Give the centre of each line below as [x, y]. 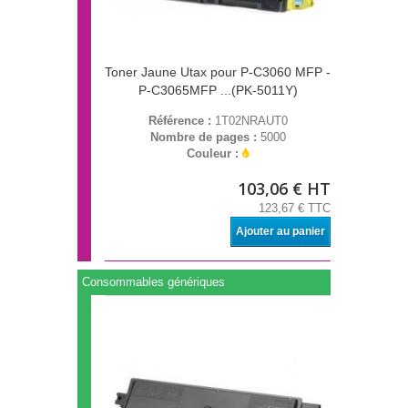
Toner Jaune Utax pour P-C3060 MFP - [218, 72]
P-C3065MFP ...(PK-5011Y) [218, 91]
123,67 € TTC [295, 209]
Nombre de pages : [205, 138]
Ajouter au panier [280, 232]
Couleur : [214, 154]
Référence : [181, 121]
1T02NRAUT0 [251, 121]
